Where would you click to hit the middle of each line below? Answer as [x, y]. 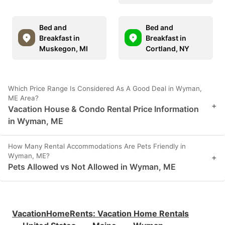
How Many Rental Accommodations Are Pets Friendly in [97, 146]
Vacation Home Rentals [143, 213]
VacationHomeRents [52, 213]
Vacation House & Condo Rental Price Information [103, 109]
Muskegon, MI [64, 48]
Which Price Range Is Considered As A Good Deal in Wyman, [105, 88]
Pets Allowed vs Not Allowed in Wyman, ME [92, 166]
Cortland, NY [167, 48]
